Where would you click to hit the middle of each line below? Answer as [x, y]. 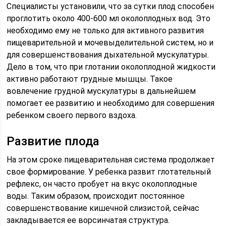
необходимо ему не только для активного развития [105, 30]
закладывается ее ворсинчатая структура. [88, 220]
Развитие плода [53, 141]
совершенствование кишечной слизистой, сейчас [103, 208]
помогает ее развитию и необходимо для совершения [111, 103]
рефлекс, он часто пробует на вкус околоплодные [102, 184]
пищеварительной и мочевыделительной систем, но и [110, 42]
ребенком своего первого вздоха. [72, 115]
